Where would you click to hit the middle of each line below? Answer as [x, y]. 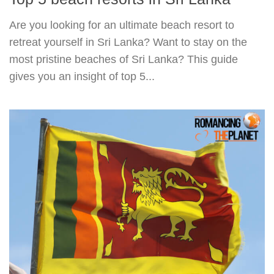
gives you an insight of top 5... [82, 76]
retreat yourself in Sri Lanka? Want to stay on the [128, 42]
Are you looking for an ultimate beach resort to [122, 25]
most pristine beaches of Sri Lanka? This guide [124, 59]
